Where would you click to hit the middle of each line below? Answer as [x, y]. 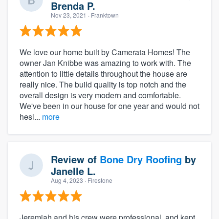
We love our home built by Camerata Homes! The [105, 52]
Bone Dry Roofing [141, 159]
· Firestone [98, 180]
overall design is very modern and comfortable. [100, 95]
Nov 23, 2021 [69, 15]
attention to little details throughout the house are [103, 73]
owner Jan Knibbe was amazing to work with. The [105, 63]
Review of [75, 159]
